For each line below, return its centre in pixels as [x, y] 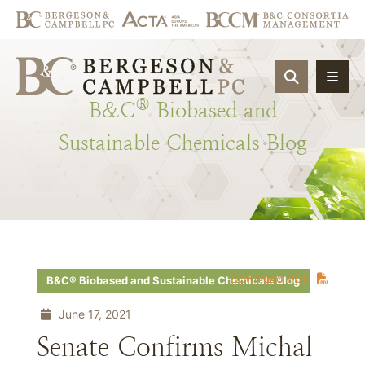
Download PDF [270, 278]
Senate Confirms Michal [175, 347]
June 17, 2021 [93, 314]
